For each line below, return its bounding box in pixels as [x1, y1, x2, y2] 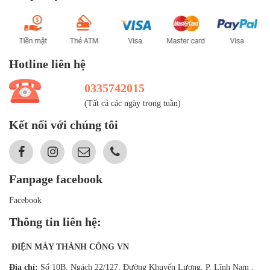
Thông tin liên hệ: [9, 215, 101, 228]
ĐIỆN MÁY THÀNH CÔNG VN [9, 242, 129, 251]
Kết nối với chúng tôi [9, 118, 118, 131]
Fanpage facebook [9, 172, 102, 186]
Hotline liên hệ [9, 57, 86, 71]
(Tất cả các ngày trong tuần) [84, 98, 181, 108]
